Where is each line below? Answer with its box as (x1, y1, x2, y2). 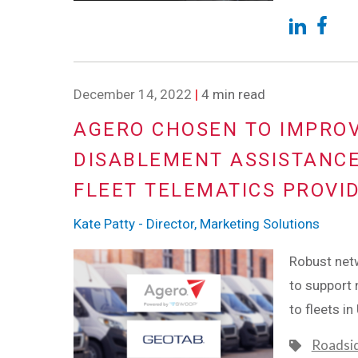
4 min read (198, 86, 265, 102)
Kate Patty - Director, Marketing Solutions (74, 216, 320, 233)
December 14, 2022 (74, 86, 192, 102)
